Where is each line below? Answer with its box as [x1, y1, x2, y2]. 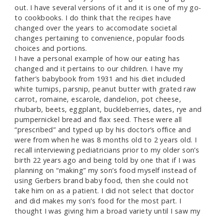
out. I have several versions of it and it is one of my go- [15, 3, 201, 13]
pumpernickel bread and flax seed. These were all [15, 115, 182, 124]
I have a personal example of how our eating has [15, 54, 180, 63]
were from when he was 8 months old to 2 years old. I [15, 135, 197, 145]
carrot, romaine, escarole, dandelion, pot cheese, [15, 94, 181, 104]
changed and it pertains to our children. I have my [15, 64, 183, 74]
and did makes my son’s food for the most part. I [15, 196, 182, 206]
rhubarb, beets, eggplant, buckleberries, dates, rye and [15, 105, 202, 114]
